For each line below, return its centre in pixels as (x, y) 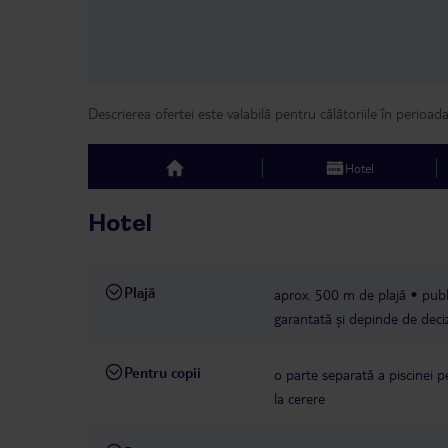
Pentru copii (162, 372)
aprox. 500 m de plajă (340, 294)
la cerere (299, 398)
